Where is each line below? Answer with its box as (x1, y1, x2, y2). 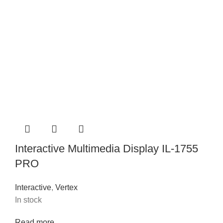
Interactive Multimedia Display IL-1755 (15, 142, 198, 155)
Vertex (55, 183, 78, 192)
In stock (15, 196, 42, 205)
